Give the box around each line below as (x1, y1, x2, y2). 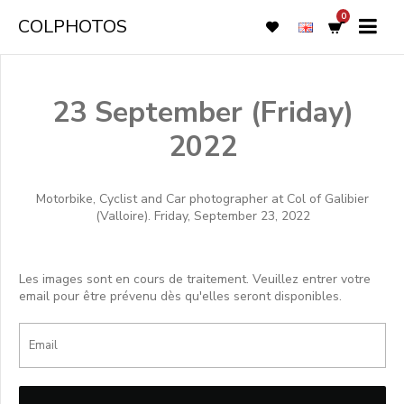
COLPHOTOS (18, 14, 127, 39)
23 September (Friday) (51, 93, 353, 132)
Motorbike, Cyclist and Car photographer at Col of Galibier (36, 190, 369, 207)
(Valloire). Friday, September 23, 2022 (95, 207, 310, 225)
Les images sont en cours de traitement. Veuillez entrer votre (19, 271, 371, 288)
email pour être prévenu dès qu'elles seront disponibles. (19, 288, 342, 305)
